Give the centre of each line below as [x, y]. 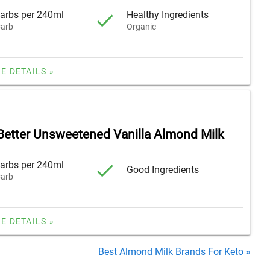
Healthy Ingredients [168, 15]
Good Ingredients [163, 170]
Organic [142, 27]
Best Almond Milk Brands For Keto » [174, 251]
